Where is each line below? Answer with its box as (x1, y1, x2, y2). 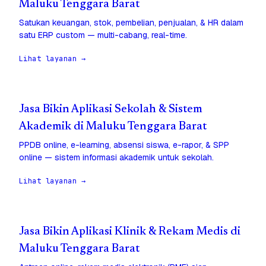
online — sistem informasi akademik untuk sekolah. (19, 152, 214, 163)
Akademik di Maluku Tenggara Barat (19, 121, 207, 133)
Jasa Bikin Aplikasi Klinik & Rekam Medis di (19, 226, 240, 238)
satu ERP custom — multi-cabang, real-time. (19, 30, 187, 41)
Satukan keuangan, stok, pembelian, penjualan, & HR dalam (19, 17, 243, 28)
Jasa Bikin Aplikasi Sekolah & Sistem (19, 104, 202, 116)
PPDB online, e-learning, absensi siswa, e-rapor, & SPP (19, 140, 229, 151)
